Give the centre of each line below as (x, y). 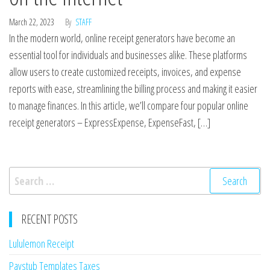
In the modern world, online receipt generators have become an (122, 38)
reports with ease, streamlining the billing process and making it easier (133, 89)
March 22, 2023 (33, 22)
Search (23, 175)
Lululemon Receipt (42, 243)
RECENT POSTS (49, 219)
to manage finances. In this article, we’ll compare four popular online (129, 105)
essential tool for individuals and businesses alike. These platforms (128, 55)
